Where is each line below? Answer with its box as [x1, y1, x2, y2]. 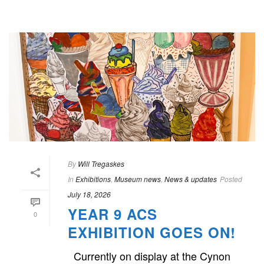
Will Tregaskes [78, 159, 124, 169]
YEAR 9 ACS [68, 204, 157, 225]
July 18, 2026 [68, 189, 111, 200]
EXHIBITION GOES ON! [68, 222, 236, 243]
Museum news [114, 174, 161, 184]
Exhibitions [75, 174, 111, 184]
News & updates [164, 174, 217, 184]
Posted [220, 174, 242, 184]
